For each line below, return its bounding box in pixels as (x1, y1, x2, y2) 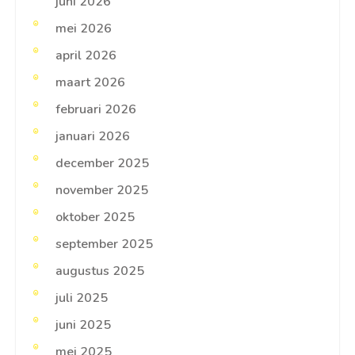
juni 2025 (55, 316, 111, 334)
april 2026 (55, 47, 116, 65)
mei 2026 (55, 20, 112, 38)
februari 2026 (55, 101, 136, 119)
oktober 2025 (55, 208, 135, 227)
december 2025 (55, 155, 149, 173)
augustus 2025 (55, 262, 144, 281)
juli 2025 (55, 289, 108, 307)
